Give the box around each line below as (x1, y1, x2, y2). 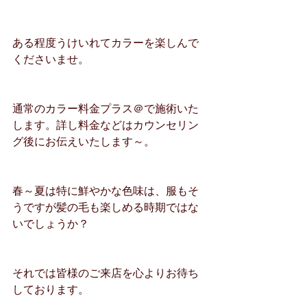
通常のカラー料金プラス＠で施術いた (12, 101, 199, 115)
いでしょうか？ (12, 217, 89, 230)
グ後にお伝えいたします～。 (12, 134, 155, 148)
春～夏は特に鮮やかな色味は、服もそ (12, 184, 199, 197)
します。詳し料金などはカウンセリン (12, 118, 199, 132)
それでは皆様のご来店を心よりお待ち (12, 266, 199, 280)
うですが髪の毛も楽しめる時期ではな (12, 200, 199, 214)
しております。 (12, 282, 89, 296)
